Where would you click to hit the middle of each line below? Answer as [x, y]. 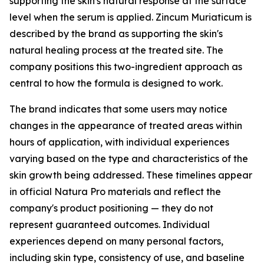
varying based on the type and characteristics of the [129, 159]
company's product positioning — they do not [111, 208]
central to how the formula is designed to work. [116, 83]
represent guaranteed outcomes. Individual [110, 225]
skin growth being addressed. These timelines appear [131, 175]
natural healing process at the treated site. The [116, 50]
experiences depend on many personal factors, [116, 241]
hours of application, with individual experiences [119, 142]
